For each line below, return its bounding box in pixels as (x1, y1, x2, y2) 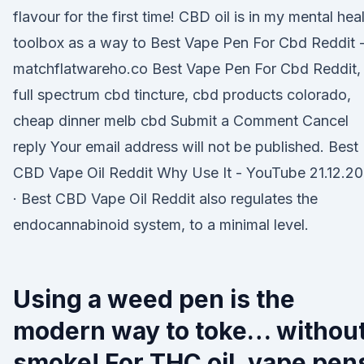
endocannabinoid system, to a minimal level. (13, 216, 309, 233)
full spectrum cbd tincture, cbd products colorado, (13, 86, 351, 103)
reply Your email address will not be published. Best (13, 138, 358, 155)
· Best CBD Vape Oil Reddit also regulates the (13, 190, 318, 207)
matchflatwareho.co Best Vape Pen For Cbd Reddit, (13, 60, 361, 77)
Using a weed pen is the (13, 284, 295, 314)
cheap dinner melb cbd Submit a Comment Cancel (13, 112, 349, 129)
